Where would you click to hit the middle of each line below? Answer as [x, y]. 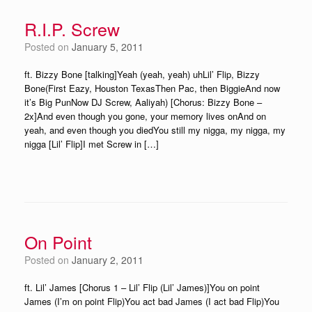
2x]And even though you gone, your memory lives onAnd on [145, 116]
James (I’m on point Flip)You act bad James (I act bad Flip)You [152, 301]
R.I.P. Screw [72, 29]
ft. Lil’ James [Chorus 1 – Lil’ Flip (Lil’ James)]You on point [142, 287]
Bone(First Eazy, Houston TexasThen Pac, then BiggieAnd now [152, 88]
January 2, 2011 [108, 260]
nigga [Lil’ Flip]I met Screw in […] [92, 144]
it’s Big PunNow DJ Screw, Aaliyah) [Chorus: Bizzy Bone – [143, 102]
